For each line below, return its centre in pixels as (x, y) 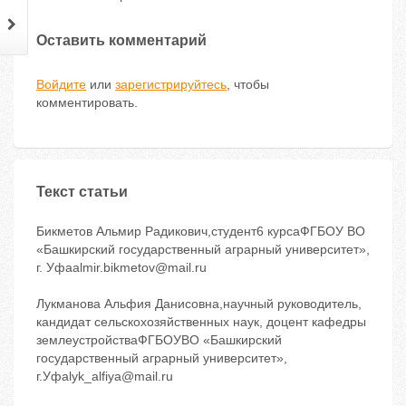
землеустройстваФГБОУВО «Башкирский (159, 340)
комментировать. (87, 103)
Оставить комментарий (121, 41)
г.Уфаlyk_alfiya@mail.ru (105, 377)
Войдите (61, 85)
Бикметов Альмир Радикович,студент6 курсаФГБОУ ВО (201, 232)
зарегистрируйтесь (171, 85)
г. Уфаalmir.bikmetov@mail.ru (121, 268)
